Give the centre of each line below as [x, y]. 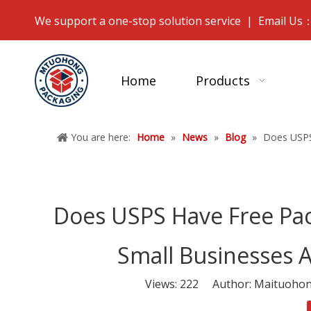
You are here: [101, 137]
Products [222, 81]
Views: [162, 284]
